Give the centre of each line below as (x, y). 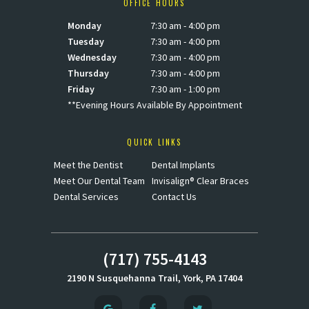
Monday (84, 25)
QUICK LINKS (154, 142)
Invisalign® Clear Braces (200, 180)
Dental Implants (183, 165)
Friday (81, 89)
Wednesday (92, 57)
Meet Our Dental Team (99, 180)
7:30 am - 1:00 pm (185, 89)
